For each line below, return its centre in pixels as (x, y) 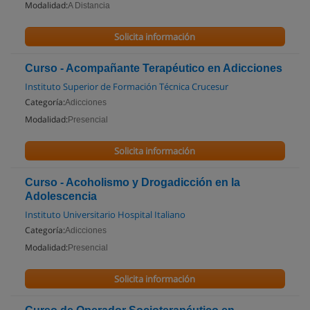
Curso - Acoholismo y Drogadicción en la (133, 182)
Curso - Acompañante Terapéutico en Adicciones (154, 68)
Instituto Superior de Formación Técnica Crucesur (127, 86)
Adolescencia (61, 196)
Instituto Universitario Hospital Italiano (105, 215)
